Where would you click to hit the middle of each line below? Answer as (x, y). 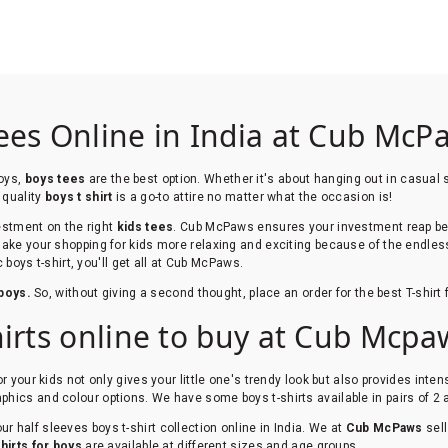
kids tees (145, 226)
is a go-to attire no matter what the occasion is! (254, 196)
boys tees (55, 178)
